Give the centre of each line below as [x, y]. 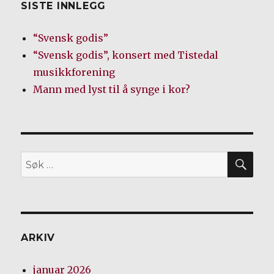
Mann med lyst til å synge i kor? [112, 90]
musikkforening [74, 72]
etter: [33, 177]
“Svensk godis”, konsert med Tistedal [126, 55]
